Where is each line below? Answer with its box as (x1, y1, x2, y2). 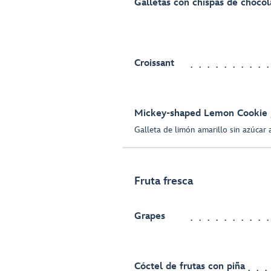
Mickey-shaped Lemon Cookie (134, 108, 267, 120)
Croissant (134, 57, 174, 70)
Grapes (134, 211, 165, 223)
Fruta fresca (134, 175, 193, 188)
